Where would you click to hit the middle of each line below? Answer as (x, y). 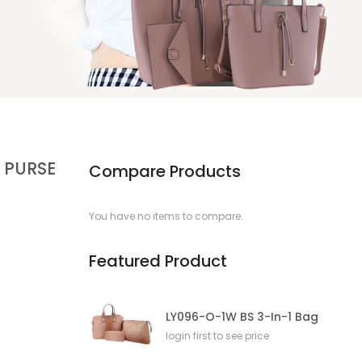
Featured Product (158, 261)
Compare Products (164, 171)
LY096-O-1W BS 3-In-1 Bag (242, 317)
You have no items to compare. (166, 216)
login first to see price (217, 336)
